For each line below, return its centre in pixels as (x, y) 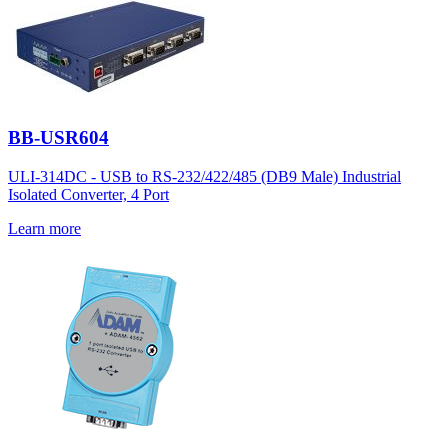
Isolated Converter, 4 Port (88, 194)
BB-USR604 (58, 138)
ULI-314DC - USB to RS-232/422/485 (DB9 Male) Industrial (204, 176)
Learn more (44, 228)
